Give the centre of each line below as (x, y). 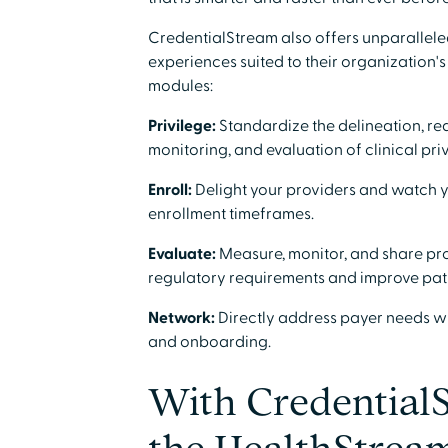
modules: (180, 86)
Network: (181, 318)
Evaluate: (181, 254)
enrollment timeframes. (230, 214)
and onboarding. (209, 342)
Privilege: (183, 126)
